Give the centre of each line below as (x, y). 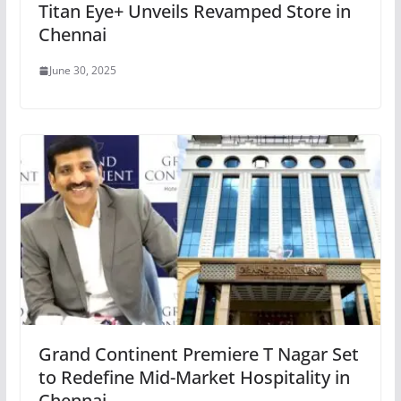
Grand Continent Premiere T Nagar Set (198, 354)
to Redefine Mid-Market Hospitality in (194, 377)
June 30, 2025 (82, 70)
